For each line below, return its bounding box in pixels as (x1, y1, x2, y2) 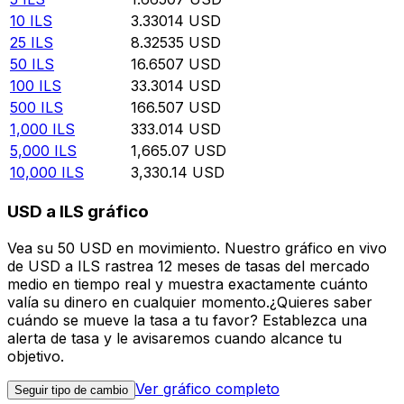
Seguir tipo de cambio (14, 382, 128, 397)
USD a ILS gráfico (7, 201, 149, 223)
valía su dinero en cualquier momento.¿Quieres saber (7, 292, 372, 311)
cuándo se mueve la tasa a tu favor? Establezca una (7, 310, 367, 329)
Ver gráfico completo (135, 379, 280, 398)
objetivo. (7, 346, 64, 365)
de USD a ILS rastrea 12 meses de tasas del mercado (7, 256, 370, 275)
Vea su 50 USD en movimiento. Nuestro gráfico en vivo (7, 238, 387, 257)
